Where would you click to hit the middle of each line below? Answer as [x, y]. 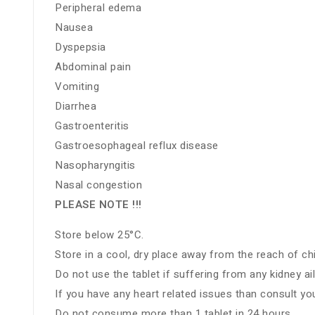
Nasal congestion [98, 185]
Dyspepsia [81, 47]
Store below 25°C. [99, 235]
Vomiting [77, 87]
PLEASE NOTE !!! [98, 205]
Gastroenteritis [92, 126]
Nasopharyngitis [95, 166]
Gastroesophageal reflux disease [137, 146]
